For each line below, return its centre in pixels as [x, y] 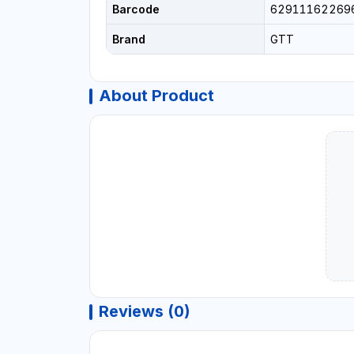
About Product [156, 95]
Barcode [136, 9]
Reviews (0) [144, 312]
